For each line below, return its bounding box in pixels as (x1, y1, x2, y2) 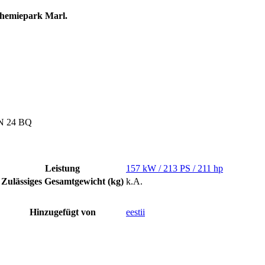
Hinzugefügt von (29, 206, 96, 217)
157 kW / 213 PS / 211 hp (126, 163, 223, 173)
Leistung (45, 163, 80, 173)
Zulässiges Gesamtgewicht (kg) (1, 176, 124, 186)
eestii (126, 206, 145, 217)
